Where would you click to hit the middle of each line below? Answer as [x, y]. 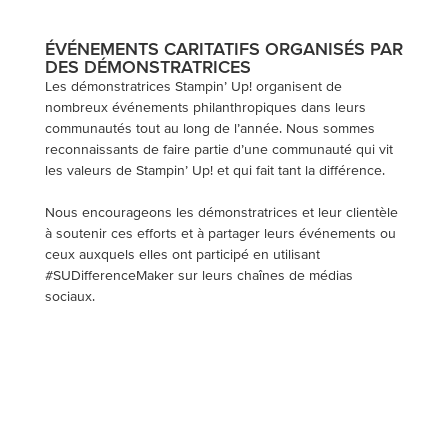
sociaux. [69, 296]
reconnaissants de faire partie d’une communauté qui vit [218, 149]
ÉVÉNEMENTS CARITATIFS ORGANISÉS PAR [223, 48]
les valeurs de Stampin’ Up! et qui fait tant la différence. [214, 170]
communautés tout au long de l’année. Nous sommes [209, 128]
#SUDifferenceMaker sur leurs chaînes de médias [198, 275]
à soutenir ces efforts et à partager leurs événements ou [220, 233]
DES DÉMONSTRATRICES [147, 66]
